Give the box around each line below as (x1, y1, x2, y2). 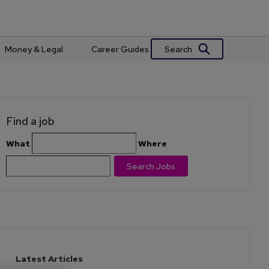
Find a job (6, 114, 55, 128)
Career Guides (91, 44, 149, 55)
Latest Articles (16, 253, 83, 264)
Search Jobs (127, 160, 176, 172)
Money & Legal (4, 44, 63, 55)
